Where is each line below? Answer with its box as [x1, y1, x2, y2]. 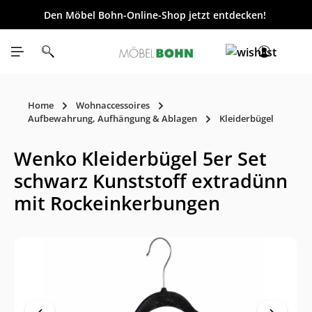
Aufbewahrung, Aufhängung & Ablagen [28, 112, 197, 125]
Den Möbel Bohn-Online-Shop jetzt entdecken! [43, 8, 266, 22]
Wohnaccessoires [76, 99, 150, 111]
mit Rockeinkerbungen [14, 190, 220, 216]
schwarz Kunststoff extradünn [14, 168, 288, 194]
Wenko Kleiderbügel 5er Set [14, 146, 267, 171]
